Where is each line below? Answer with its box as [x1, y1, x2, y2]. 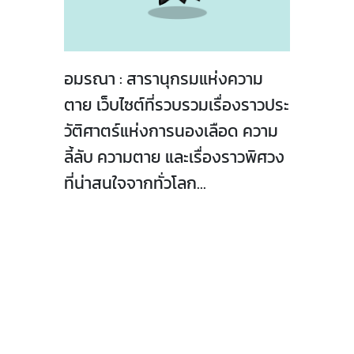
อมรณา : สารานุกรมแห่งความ [64, 66, 263, 92]
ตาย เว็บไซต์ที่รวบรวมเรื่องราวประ [64, 92, 289, 118]
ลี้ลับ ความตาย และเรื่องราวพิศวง [64, 145, 284, 170]
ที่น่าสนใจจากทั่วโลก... [64, 171, 206, 196]
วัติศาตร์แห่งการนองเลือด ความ [64, 119, 278, 144]
